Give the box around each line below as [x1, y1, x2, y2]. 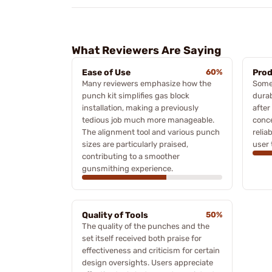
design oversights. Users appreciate [82, 257, 213, 267]
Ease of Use [82, 67, 131, 78]
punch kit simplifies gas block [82, 90, 189, 100]
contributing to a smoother [82, 151, 180, 161]
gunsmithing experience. [82, 163, 173, 173]
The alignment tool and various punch [82, 127, 220, 137]
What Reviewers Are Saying [72, 43, 221, 57]
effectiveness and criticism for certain [82, 245, 220, 255]
